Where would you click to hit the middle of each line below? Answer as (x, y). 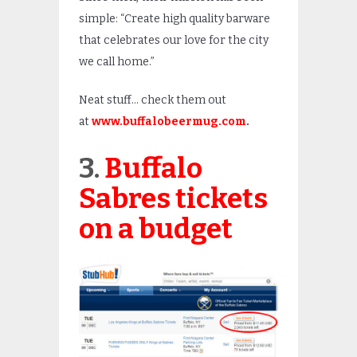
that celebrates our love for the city (174, 40)
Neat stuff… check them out (153, 100)
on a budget (156, 228)
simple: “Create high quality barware (175, 18)
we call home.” (119, 61)
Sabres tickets (173, 198)
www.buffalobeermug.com (169, 121)
